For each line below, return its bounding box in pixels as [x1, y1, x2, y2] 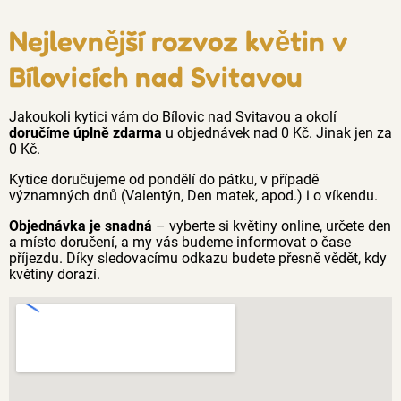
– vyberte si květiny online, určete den [152, 218, 391, 235]
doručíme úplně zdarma [9, 124, 162, 141]
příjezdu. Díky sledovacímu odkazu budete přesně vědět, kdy [9, 250, 387, 267]
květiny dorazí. [9, 266, 100, 283]
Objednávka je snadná [9, 218, 152, 235]
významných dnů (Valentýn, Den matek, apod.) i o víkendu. [9, 187, 378, 204]
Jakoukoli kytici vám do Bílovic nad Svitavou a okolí [9, 108, 337, 125]
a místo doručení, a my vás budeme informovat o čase [9, 234, 351, 251]
